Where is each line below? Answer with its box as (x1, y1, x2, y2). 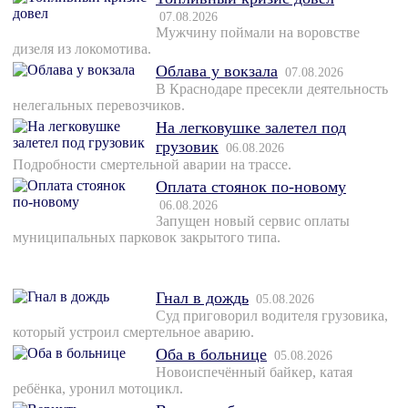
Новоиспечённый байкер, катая (156, 364, 352, 381)
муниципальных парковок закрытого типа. (13, 229, 280, 246)
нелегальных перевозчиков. (13, 97, 185, 114)
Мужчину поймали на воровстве (156, 25, 360, 41)
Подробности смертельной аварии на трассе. (13, 157, 291, 173)
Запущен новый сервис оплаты (156, 213, 350, 229)
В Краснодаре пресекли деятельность (156, 81, 388, 97)
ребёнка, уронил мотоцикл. (13, 381, 183, 397)
